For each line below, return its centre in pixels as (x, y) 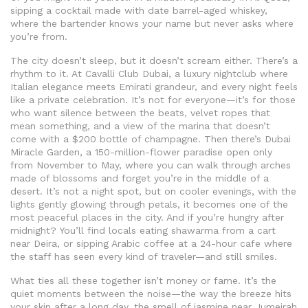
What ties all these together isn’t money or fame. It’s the (143, 281)
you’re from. (39, 37)
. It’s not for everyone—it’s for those (210, 100)
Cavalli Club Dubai (127, 74)
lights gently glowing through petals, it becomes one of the (149, 205)
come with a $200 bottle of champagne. (106, 139)
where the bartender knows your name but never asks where (152, 24)
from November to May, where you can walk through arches (151, 165)
